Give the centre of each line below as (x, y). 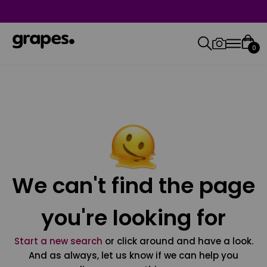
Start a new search (58, 241)
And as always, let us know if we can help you (133, 255)
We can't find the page (133, 186)
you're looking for (133, 218)
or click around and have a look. (178, 241)
